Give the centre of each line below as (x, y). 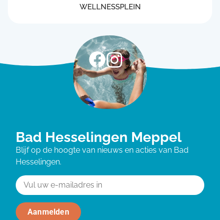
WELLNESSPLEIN (110, 7)
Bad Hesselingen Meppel (99, 137)
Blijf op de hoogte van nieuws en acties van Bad (102, 150)
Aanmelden (48, 212)
